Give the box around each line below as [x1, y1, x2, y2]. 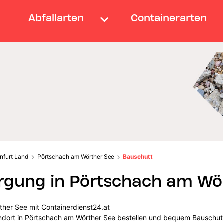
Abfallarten [28, 11, 84, 24]
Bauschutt [123, 152, 153, 160]
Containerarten [131, 11, 207, 24]
